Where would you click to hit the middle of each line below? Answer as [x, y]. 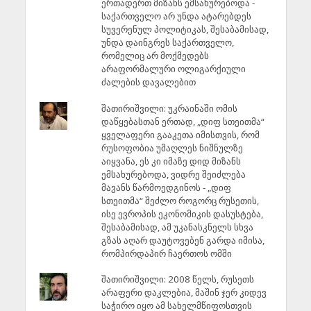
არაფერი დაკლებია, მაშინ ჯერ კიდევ [184, 293]
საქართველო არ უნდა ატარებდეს [176, 16]
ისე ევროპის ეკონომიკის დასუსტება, [182, 213]
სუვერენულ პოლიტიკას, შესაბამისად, [185, 30]
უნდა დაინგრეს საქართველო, [167, 43]
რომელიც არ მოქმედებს [155, 56]
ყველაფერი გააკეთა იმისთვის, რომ [180, 134]
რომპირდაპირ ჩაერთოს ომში [166, 253]
